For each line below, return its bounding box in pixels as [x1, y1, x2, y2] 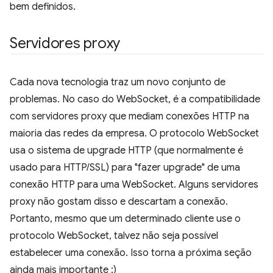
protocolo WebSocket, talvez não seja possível [10, 230, 218, 242]
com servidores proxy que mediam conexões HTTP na [10, 110, 249, 122]
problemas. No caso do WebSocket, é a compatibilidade [10, 93, 260, 105]
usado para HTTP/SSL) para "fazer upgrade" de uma [10, 161, 240, 174]
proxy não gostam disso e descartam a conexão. [10, 196, 228, 208]
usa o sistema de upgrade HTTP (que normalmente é [10, 144, 243, 157]
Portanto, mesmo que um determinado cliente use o [10, 213, 241, 225]
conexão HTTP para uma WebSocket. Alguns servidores [10, 179, 258, 191]
